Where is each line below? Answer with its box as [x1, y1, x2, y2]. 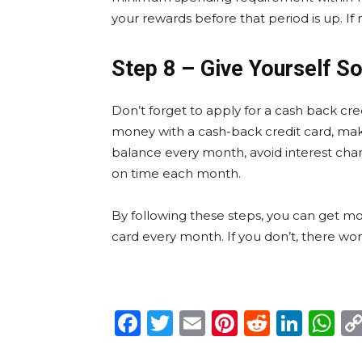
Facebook [141, 307, 265, 339]
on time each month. [112, 166, 241, 181]
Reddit [270, 307, 356, 339]
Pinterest [238, 307, 356, 339]
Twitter [173, 307, 266, 339]
